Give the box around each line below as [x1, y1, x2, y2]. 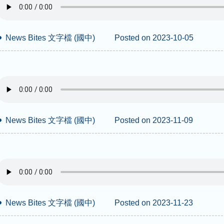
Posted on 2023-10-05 [114, 33, 193, 42]
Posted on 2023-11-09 [114, 116, 193, 124]
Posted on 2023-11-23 [114, 198, 193, 207]
